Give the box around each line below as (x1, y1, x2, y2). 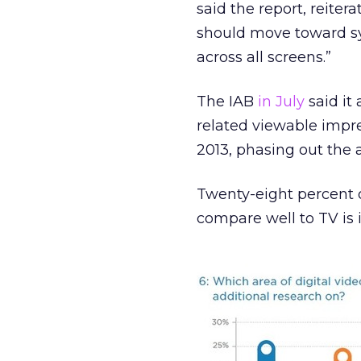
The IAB (197, 93, 258, 110)
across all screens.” (197, 48, 331, 66)
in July (258, 93, 305, 110)
